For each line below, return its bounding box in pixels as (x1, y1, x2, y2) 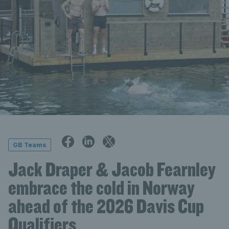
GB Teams (13, 141, 47, 149)
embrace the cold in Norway (8, 175, 195, 200)
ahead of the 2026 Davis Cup (8, 193, 204, 218)
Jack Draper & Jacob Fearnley (8, 156, 216, 181)
